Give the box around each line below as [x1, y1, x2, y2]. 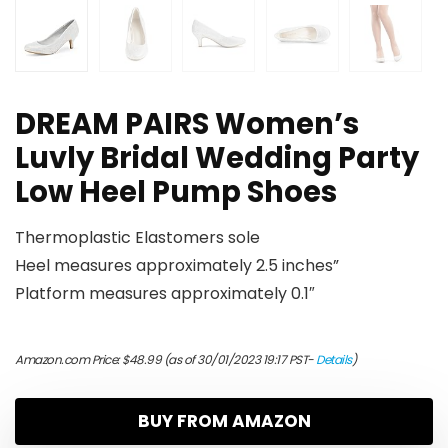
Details [316, 351, 352, 369]
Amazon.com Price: [15, 351, 122, 369]
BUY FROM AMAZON [137, 409, 311, 434]
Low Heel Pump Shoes [15, 172, 337, 213]
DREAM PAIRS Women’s [15, 104, 359, 145]
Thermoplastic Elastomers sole [15, 226, 260, 250]
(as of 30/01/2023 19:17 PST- [161, 351, 316, 369]
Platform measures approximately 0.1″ [15, 282, 315, 306]
